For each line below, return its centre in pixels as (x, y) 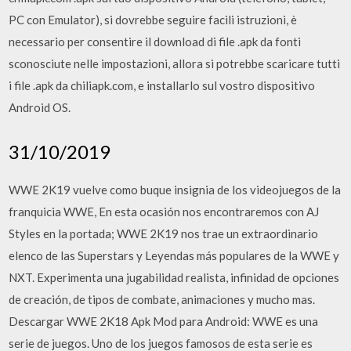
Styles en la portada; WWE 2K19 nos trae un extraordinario (164, 233)
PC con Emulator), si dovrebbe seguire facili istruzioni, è (153, 20)
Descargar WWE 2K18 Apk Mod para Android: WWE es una (164, 321)
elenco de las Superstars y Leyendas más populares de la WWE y (174, 255)
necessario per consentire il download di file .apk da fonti (155, 42)
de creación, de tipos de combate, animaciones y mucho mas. (162, 299)
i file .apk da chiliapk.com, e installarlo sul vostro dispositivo (162, 85)
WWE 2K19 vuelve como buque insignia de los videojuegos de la (175, 189)
